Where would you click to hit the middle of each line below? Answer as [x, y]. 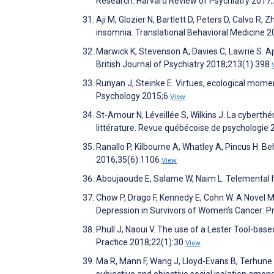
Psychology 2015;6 [133, 96]
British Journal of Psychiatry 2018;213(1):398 [184, 65]
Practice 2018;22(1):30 [141, 243]
